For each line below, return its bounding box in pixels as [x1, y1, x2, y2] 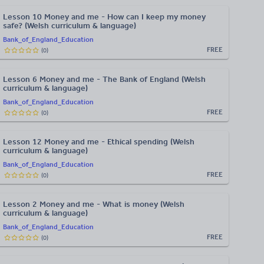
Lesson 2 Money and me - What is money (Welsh [3, 199, 184, 209]
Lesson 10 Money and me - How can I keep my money [3, 12, 206, 22]
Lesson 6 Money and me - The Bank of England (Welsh [3, 74, 206, 84]
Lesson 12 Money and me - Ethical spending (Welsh [3, 137, 194, 147]
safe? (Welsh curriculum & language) [3, 21, 136, 31]
